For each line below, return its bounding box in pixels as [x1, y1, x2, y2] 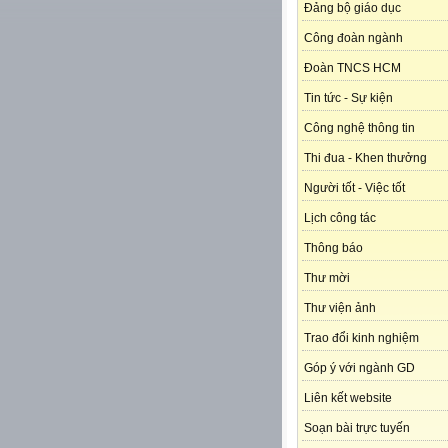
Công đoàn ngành [304, 31, 403, 46]
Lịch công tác [304, 211, 376, 226]
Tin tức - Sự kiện [304, 91, 393, 106]
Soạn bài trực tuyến [304, 421, 410, 436]
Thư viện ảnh [304, 301, 376, 316]
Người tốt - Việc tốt [304, 181, 405, 196]
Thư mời [304, 271, 350, 286]
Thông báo [304, 241, 363, 256]
